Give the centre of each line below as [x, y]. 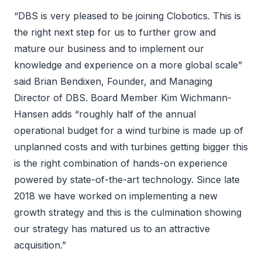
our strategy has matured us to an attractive [112, 228]
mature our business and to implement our [109, 48]
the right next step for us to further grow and [115, 32]
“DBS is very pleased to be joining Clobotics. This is [127, 15]
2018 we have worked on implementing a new [116, 196]
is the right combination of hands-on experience [121, 163]
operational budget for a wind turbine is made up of [129, 130]
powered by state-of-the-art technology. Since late [127, 179]
